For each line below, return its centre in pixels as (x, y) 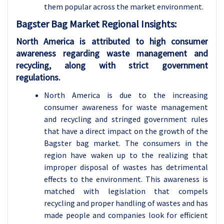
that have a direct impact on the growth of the (126, 131)
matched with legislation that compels (126, 191)
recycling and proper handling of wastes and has (126, 203)
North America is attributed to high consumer (112, 41)
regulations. (38, 77)
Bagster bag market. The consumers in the (126, 143)
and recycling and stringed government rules (126, 119)
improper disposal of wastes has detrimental (126, 167)
